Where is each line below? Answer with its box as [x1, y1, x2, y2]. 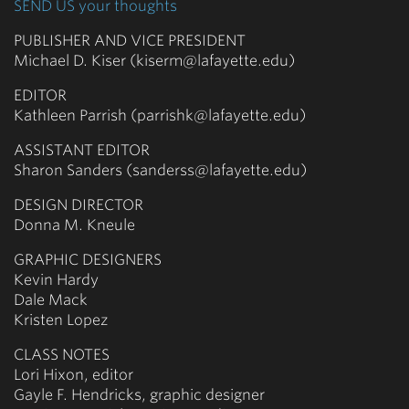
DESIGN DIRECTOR [14, 195, 143, 214]
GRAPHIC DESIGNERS [14, 250, 162, 268]
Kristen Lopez [14, 310, 108, 329]
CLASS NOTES [14, 345, 110, 363]
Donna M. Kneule [14, 215, 135, 234]
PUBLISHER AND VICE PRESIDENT [14, 31, 246, 49]
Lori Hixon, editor [14, 365, 133, 383]
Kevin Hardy [14, 270, 99, 288]
